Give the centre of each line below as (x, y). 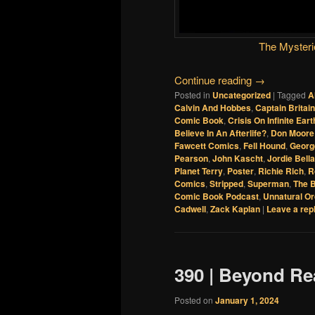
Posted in (192, 95)
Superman (268, 184)
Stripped (226, 184)
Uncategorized (242, 95)
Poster (240, 171)
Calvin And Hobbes (213, 108)
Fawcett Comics (207, 146)
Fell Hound (264, 146)
